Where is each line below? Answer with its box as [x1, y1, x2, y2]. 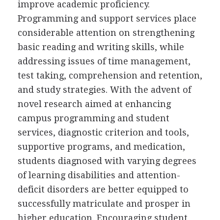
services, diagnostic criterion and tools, [17, 127, 189, 137]
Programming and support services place [17, 13, 196, 24]
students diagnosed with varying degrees [17, 155, 196, 166]
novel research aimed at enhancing [17, 98, 171, 109]
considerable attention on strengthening [17, 27, 194, 38]
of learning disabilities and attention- [17, 169, 180, 180]
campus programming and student [17, 112, 169, 123]
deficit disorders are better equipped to [17, 184, 189, 194]
